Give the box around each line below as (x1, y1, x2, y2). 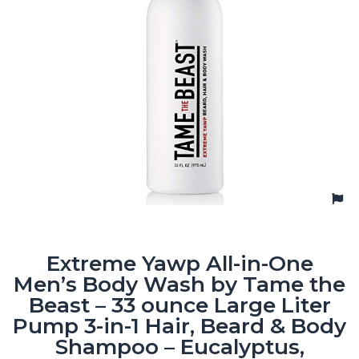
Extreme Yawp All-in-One (46, 250, 313, 276)
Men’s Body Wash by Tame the (14, 271, 345, 297)
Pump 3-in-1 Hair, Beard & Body (13, 313, 346, 339)
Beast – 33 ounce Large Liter (28, 292, 331, 318)
